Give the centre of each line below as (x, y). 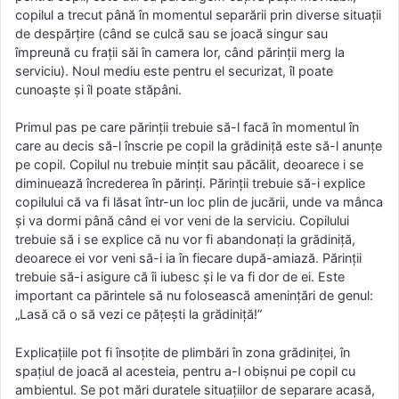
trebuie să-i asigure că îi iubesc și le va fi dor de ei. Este (180, 277)
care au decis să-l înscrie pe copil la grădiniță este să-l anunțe (199, 146)
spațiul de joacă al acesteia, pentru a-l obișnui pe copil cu (185, 370)
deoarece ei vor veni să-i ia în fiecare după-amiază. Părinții (188, 258)
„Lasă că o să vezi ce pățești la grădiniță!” (138, 314)
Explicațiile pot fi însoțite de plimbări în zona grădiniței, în (183, 352)
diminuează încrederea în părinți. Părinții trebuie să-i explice (190, 183)
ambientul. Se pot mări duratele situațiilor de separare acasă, (195, 389)
